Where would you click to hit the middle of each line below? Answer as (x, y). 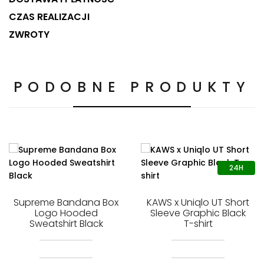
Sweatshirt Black (66, 223)
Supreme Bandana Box (66, 202)
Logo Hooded (66, 213)
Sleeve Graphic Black (198, 213)
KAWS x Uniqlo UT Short (198, 202)
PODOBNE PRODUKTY (132, 87)
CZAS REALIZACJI (49, 16)
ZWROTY (29, 34)
